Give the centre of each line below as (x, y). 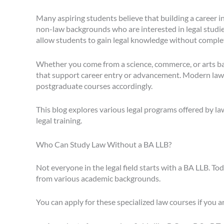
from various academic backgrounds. (98, 178)
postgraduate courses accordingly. (94, 85)
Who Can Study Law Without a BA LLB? (104, 144)
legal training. (59, 120)
